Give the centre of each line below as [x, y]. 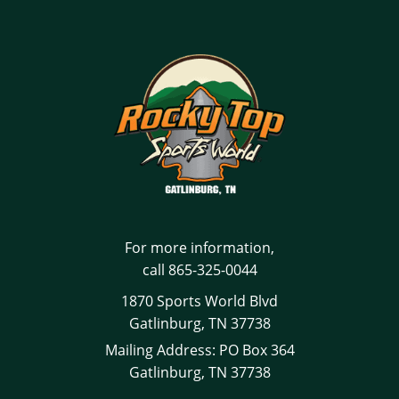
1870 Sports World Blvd [199, 301]
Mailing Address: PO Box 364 [199, 350]
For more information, [199, 248]
